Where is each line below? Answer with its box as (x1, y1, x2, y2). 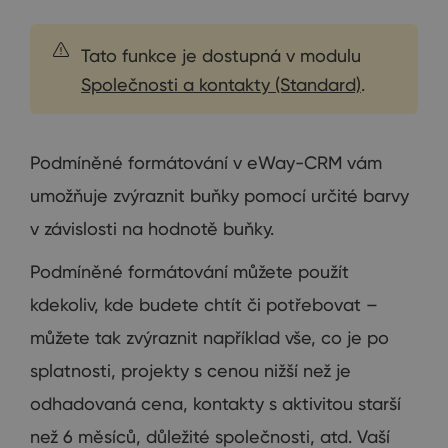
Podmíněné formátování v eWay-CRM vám (30, 152, 382, 173)
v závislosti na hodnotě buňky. (30, 218, 274, 239)
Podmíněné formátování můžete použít (30, 261, 349, 282)
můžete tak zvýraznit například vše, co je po (30, 327, 389, 348)
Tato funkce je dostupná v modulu (81, 45, 361, 66)
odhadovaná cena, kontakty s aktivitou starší (30, 393, 401, 414)
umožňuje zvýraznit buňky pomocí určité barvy (30, 185, 409, 206)
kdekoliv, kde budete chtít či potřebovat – (30, 294, 378, 315)
